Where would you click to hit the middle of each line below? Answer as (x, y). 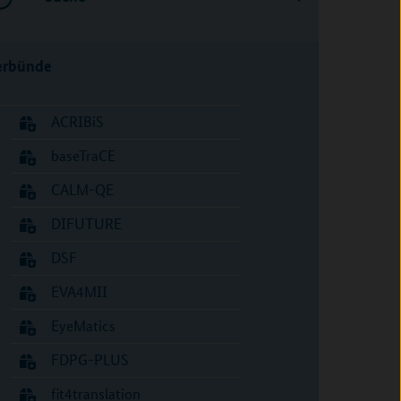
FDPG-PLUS (90, 359)
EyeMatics (83, 325)
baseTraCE (83, 155)
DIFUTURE (86, 223)
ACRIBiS (77, 121)
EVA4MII (79, 291)
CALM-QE (82, 189)
